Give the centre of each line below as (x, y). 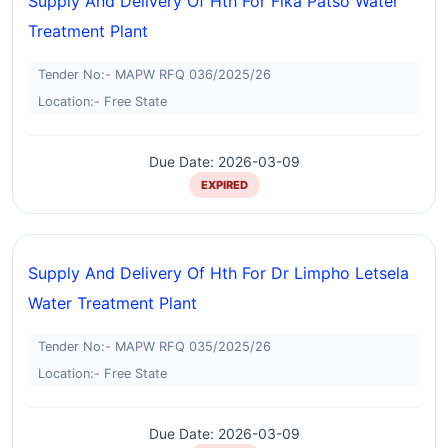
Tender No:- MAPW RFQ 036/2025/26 (154, 74)
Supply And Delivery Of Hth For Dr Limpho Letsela (218, 273)
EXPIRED (224, 185)
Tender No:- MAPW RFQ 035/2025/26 (154, 346)
